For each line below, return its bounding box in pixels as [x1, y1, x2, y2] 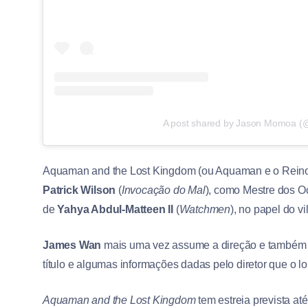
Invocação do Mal [121, 184, 206, 197]
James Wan [43, 239, 102, 252]
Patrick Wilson [43, 184, 118, 197]
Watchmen [179, 203, 231, 216]
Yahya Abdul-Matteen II [57, 203, 174, 216]
